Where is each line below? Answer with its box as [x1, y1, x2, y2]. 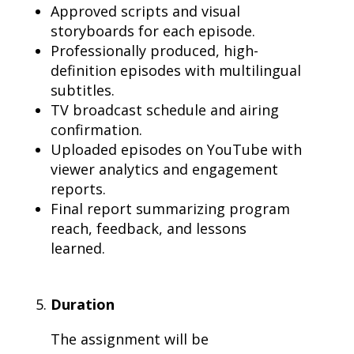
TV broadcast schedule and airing [51, 100, 279, 119]
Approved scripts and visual [51, 2, 240, 21]
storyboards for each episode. [51, 21, 255, 40]
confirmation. [51, 120, 142, 139]
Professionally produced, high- [51, 41, 258, 60]
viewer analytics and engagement [51, 160, 278, 179]
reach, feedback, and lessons [51, 219, 247, 238]
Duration [51, 295, 115, 314]
